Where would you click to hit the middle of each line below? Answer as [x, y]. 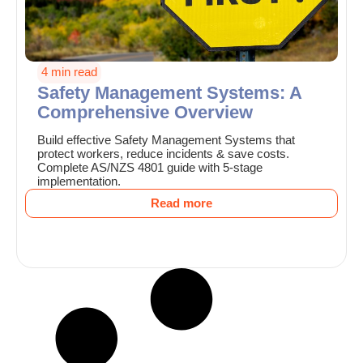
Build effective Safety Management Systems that [166, 141]
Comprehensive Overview [145, 113]
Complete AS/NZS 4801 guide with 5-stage [150, 168]
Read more [181, 204]
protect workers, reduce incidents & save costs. [163, 154]
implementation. [79, 182]
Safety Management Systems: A [169, 93]
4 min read [69, 73]
